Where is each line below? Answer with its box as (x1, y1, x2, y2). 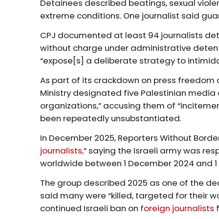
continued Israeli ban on (40, 202, 141, 214)
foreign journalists (140, 202, 215, 214)
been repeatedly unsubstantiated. (40, 112, 182, 124)
